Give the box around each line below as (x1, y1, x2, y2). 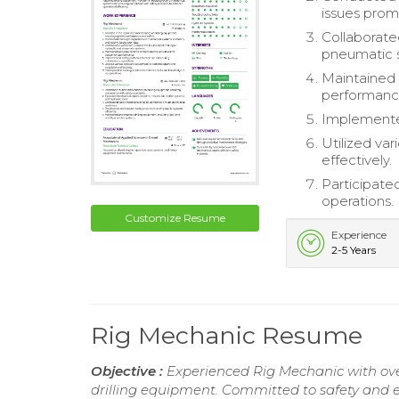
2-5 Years (331, 243, 377, 256)
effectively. (322, 151, 393, 168)
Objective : (91, 362, 167, 379)
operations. (322, 192, 395, 209)
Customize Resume (125, 210, 226, 224)
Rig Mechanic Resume (91, 321, 362, 350)
